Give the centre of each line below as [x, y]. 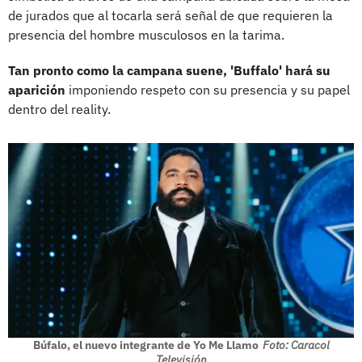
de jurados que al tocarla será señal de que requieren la [170, 15]
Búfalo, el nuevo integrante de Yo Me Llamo [145, 345]
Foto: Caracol [296, 345]
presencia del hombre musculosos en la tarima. [146, 34]
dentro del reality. [59, 109]
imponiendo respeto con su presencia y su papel [208, 89]
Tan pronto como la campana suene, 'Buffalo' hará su [169, 70]
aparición [37, 89]
